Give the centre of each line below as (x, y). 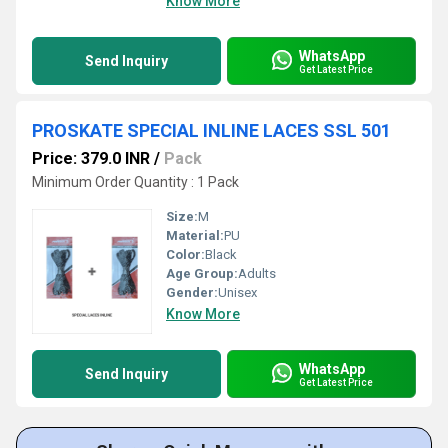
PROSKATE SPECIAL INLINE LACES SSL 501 (211, 130)
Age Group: (202, 273)
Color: (185, 254)
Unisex (237, 292)
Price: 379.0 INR (91, 158)
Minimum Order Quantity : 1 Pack (135, 182)
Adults (257, 273)
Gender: (192, 292)
